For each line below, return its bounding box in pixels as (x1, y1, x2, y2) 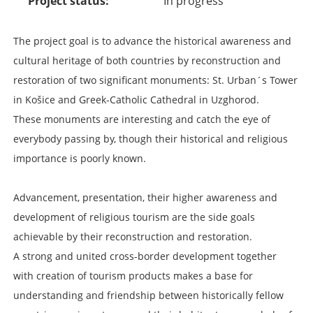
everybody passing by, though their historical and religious (13, 132, 288, 146)
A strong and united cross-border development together (13, 249, 277, 263)
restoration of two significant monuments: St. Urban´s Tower (13, 73, 298, 87)
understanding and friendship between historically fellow (13, 289, 284, 303)
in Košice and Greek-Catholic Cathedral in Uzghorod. (13, 93, 259, 107)
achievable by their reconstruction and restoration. (13, 230, 252, 244)
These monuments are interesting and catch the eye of (13, 112, 270, 126)
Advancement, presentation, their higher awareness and (13, 191, 277, 205)
